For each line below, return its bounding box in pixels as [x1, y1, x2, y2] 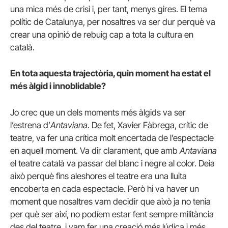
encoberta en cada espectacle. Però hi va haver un [10, 183, 199, 194]
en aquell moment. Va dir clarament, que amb [10, 145, 180, 156]
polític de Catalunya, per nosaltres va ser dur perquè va [10, 17, 215, 27]
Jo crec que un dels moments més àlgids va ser [10, 107, 186, 118]
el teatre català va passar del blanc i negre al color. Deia [10, 158, 215, 168]
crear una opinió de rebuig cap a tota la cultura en [10, 30, 193, 40]
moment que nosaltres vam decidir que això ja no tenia [10, 196, 211, 207]
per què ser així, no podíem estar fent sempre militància [10, 209, 214, 219]
